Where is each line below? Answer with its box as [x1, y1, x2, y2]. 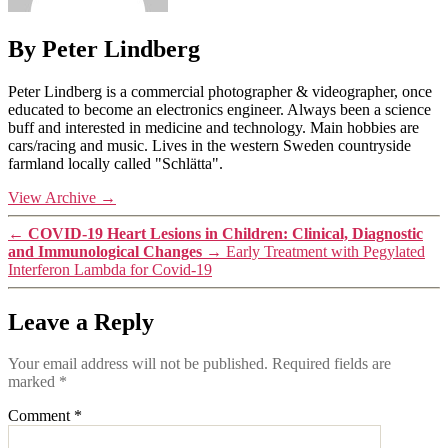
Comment [8, 407, 74, 425]
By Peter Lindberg [8, 35, 200, 62]
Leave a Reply [8, 308, 154, 335]
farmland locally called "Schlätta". [8, 154, 223, 172]
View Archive [8, 188, 100, 206]
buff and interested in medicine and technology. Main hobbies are [8, 118, 419, 136]
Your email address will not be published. [8, 355, 268, 373]
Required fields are [272, 355, 391, 373]
